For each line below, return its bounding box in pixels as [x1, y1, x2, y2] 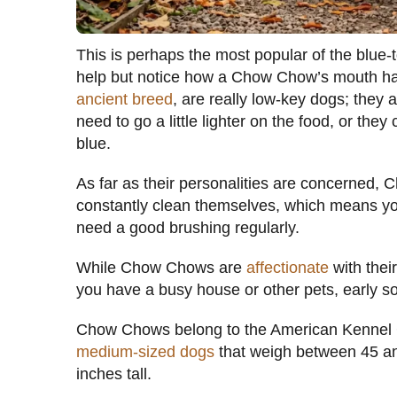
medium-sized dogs [76, 342, 214, 361]
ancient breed [76, 90, 173, 108]
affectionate [246, 258, 329, 276]
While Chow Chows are [76, 258, 246, 276]
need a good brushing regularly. [76, 218, 300, 237]
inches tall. [76, 364, 152, 383]
